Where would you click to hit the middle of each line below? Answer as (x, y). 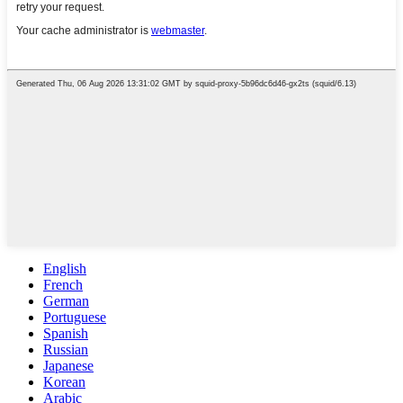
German (66, 301)
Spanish (66, 334)
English (65, 269)
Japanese (68, 366)
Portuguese (75, 318)
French (63, 285)
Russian (66, 350)
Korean (64, 382)
